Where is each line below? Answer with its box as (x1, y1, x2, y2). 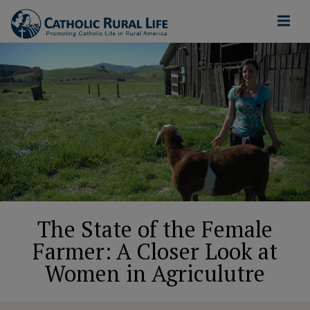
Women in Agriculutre (45, 259, 265, 289)
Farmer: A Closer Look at (33, 237, 277, 266)
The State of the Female (37, 215, 273, 244)
